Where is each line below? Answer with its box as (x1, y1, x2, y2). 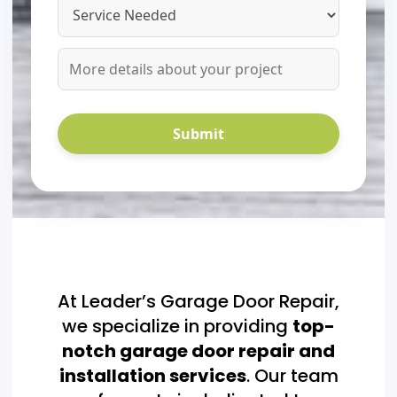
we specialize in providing (62, 313, 292, 339)
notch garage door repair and (62, 338, 335, 363)
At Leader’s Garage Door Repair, (58, 288, 339, 314)
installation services (58, 362, 246, 388)
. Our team (245, 362, 339, 388)
